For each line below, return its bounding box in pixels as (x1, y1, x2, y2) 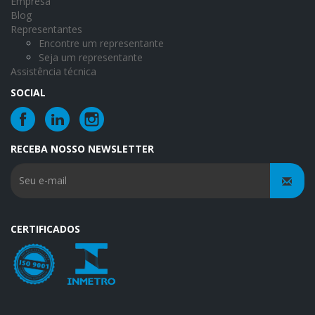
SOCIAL (11, 85, 46, 99)
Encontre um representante (39, 36, 164, 50)
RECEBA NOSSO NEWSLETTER (11, 141, 154, 155)
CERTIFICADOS (11, 221, 80, 236)
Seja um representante (39, 50, 143, 64)
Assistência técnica (11, 64, 96, 78)
